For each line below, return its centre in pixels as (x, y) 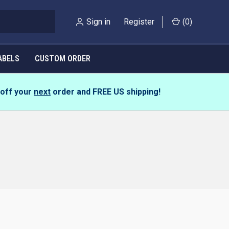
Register (139, 21)
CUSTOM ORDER (63, 59)
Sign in (98, 21)
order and (72, 92)
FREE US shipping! (127, 92)
